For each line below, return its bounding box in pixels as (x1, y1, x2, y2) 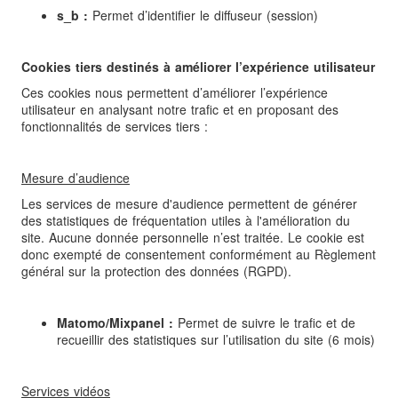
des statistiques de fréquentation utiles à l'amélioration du (21, 211, 350, 230)
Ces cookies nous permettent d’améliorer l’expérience (21, 84, 328, 102)
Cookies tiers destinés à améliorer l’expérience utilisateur (21, 58, 375, 76)
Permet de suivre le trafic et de (173, 314, 355, 332)
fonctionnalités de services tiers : (21, 117, 208, 136)
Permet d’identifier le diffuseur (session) (92, 6, 318, 25)
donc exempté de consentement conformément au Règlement (21, 245, 376, 264)
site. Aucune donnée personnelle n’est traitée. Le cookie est (21, 228, 364, 247)
